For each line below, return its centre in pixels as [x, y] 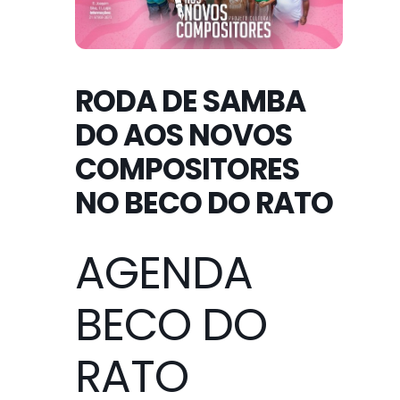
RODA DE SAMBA [190, 101]
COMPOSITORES [187, 169]
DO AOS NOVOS [183, 135]
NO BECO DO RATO [204, 203]
